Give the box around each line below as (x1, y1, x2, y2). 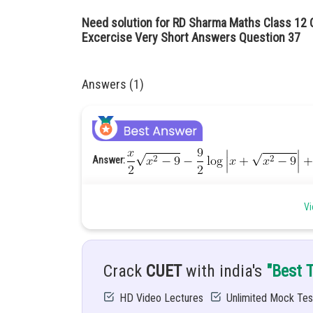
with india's (182, 261, 266, 281)
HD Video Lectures (119, 291, 203, 305)
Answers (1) (82, 77, 144, 92)
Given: (92, 193, 116, 205)
